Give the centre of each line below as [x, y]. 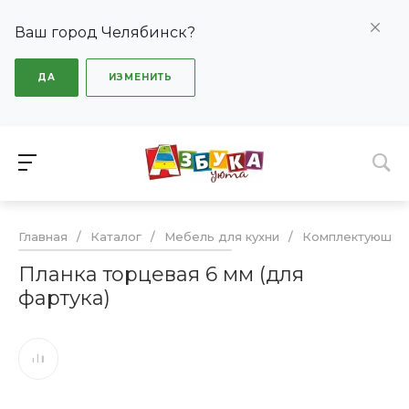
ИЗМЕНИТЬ [141, 77]
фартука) [64, 299]
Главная [43, 237]
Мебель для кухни [222, 237]
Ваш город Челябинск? [105, 32]
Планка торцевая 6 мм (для [161, 275]
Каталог [116, 237]
